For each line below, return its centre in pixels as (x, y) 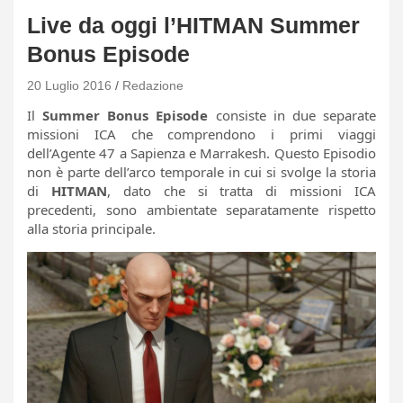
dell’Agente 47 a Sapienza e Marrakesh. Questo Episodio (201, 152)
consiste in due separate (292, 115)
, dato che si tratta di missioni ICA (241, 190)
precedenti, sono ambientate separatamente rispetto (201, 209)
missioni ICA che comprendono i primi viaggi (201, 134)
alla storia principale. (91, 228)
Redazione (153, 85)
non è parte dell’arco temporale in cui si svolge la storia (201, 171)
